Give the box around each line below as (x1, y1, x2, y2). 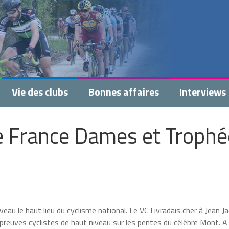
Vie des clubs (12, 84, 68, 100)
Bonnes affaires (88, 84, 159, 100)
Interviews (179, 84, 226, 100)
